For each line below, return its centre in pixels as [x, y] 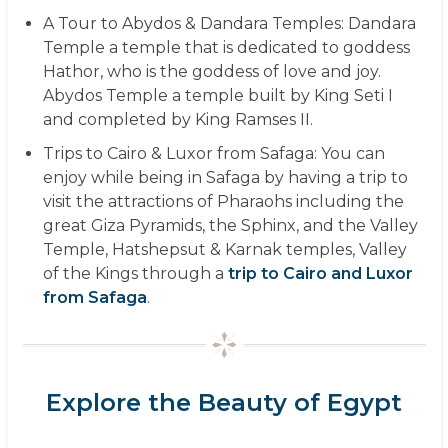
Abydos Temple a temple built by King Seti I [217, 95]
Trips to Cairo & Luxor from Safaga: [179, 153]
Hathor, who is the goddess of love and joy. [211, 71]
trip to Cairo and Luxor [320, 273]
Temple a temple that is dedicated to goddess [226, 47]
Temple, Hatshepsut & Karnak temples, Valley [224, 249]
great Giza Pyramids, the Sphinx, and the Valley [230, 225]
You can [350, 153]
